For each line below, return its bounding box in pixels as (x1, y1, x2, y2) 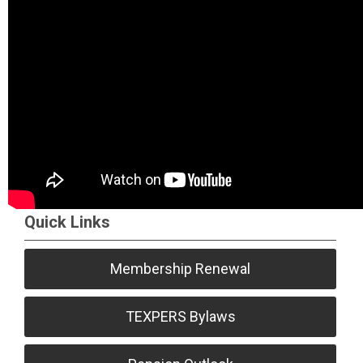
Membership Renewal (110, 260, 251, 277)
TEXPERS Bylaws (125, 308, 236, 325)
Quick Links (24, 212, 110, 232)
